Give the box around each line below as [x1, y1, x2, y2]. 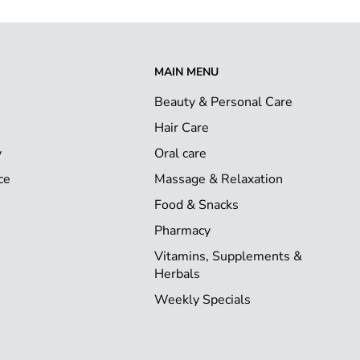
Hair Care [154, 119, 209, 137]
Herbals [154, 265, 200, 284]
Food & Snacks [154, 196, 239, 215]
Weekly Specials [154, 291, 251, 309]
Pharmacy [154, 222, 211, 240]
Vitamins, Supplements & [154, 247, 302, 266]
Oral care [154, 145, 207, 163]
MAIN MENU [154, 64, 219, 80]
